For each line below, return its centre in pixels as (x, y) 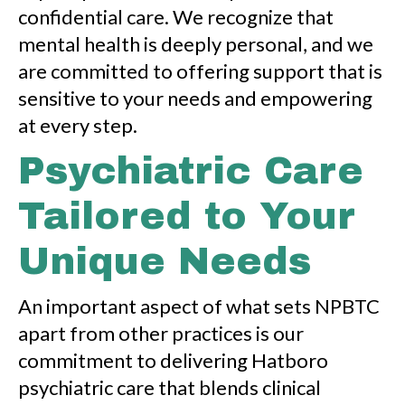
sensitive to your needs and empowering (195, 99)
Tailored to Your (187, 217)
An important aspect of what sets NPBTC (199, 306)
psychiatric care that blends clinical (170, 388)
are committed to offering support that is (200, 71)
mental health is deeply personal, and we (196, 44)
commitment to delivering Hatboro (173, 361)
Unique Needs (165, 262)
